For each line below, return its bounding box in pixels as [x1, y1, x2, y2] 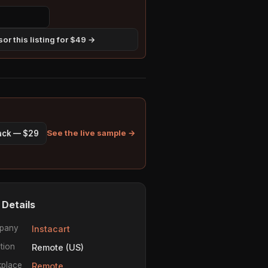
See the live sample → [47, 128, 136, 138]
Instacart [32, 223, 70, 234]
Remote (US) [32, 242, 84, 252]
